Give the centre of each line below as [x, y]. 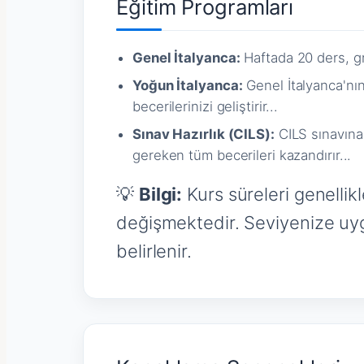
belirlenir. [154, 251]
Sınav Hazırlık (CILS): [204, 134]
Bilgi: [160, 195]
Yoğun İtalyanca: [188, 86]
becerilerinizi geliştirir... [206, 107]
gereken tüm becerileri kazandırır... [242, 156]
